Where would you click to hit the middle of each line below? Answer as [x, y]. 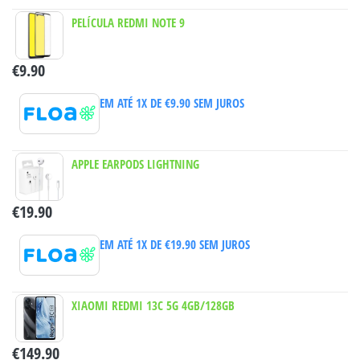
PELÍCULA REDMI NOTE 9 [128, 23]
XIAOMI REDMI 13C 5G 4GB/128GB [153, 306]
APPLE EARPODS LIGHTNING [135, 164]
